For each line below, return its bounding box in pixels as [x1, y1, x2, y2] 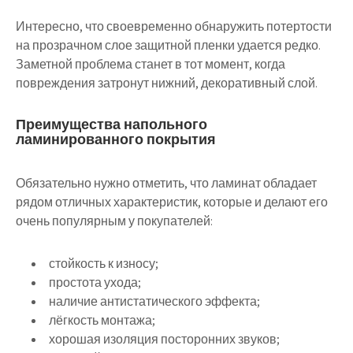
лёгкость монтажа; [49, 312, 155, 329]
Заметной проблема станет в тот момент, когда [16, 56, 285, 72]
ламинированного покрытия [16, 130, 216, 148]
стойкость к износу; [49, 255, 158, 272]
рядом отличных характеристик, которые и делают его [16, 194, 328, 210]
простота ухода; [49, 274, 141, 291]
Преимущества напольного [16, 115, 207, 133]
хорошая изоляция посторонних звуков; [49, 331, 280, 347]
